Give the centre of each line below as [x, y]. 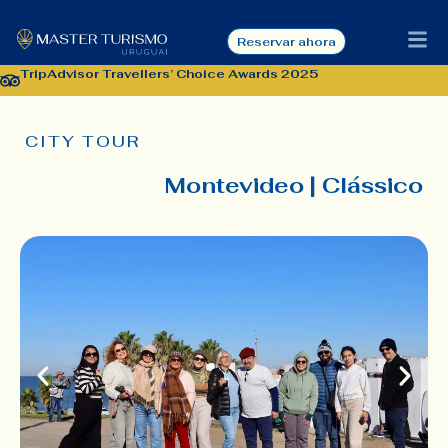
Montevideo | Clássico [293, 185]
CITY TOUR [82, 141]
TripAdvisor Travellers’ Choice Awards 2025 [169, 73]
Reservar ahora [286, 41]
